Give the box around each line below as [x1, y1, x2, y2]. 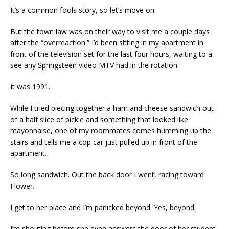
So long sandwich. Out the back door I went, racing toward [10, 169, 204, 179]
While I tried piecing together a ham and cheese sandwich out [10, 103, 214, 113]
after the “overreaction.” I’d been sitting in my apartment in [10, 37, 203, 48]
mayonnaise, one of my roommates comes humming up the [10, 125, 211, 135]
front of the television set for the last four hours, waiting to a [10, 49, 212, 59]
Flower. [10, 180, 34, 191]
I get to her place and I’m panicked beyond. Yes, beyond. [10, 202, 196, 212]
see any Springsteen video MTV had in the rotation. [10, 60, 179, 70]
